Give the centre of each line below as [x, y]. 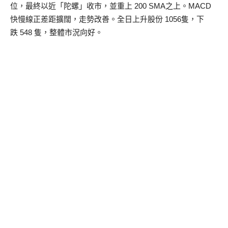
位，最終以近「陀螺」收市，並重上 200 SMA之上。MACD [111, 6]
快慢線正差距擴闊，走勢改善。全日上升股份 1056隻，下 [107, 19]
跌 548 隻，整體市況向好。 [56, 32]
